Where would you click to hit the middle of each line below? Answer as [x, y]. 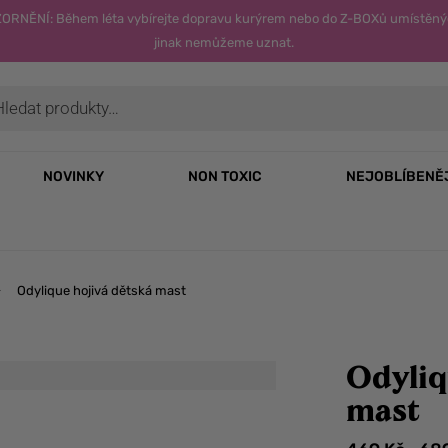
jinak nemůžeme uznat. [224, 42]
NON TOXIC [225, 176]
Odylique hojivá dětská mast [101, 290]
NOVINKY [73, 176]
